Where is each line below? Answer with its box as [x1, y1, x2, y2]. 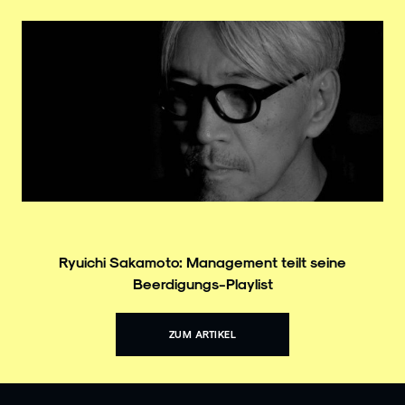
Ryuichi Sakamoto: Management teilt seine [59, 252, 346, 270]
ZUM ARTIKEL [168, 327, 237, 340]
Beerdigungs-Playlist [132, 274, 273, 292]
